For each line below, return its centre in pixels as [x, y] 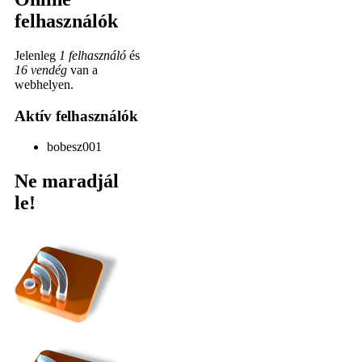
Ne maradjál [67, 181]
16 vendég [41, 69]
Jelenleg [37, 55]
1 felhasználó [93, 55]
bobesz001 [74, 147]
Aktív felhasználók [76, 116]
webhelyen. [44, 84]
